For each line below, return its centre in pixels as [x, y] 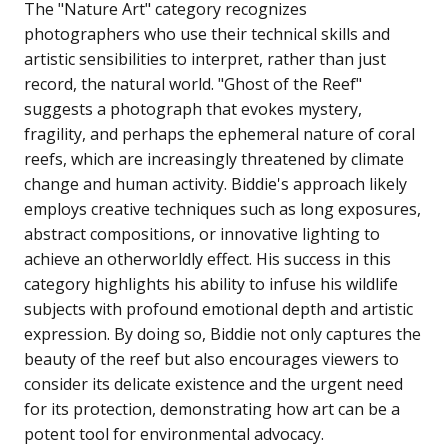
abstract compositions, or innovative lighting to [202, 234]
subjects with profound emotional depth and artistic [218, 309]
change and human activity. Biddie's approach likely [215, 184]
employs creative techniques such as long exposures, [222, 209]
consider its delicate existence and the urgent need [213, 384]
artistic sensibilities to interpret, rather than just [205, 59]
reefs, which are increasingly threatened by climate [214, 159]
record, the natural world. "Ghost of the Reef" [193, 84]
